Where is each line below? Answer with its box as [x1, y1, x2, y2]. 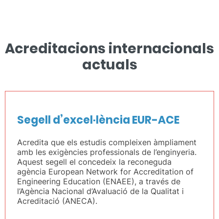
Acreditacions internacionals [5, 39, 214, 58]
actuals [82, 55, 137, 74]
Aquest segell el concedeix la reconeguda [17, 157, 172, 167]
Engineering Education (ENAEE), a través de [17, 176, 180, 186]
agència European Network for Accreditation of [17, 167, 194, 176]
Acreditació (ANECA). [17, 196, 97, 206]
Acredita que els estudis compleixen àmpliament [17, 137, 197, 147]
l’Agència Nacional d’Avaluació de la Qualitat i [17, 186, 184, 196]
